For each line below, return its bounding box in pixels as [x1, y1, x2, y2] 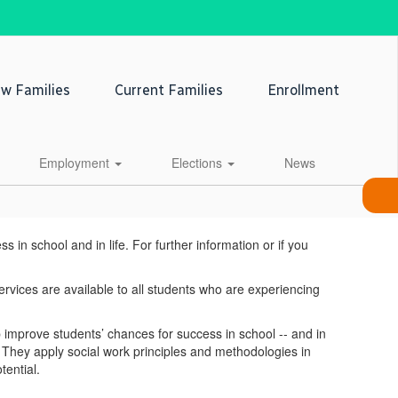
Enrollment [267, 82, 339, 99]
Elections [171, 154, 226, 171]
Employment [38, 154, 113, 171]
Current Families [114, 82, 223, 99]
